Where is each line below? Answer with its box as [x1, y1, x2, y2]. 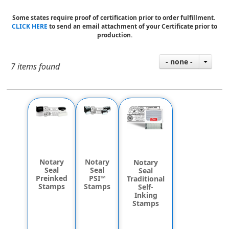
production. [97, 31, 132, 39]
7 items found [11, 61, 60, 72]
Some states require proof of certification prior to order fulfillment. [12, 13, 217, 22]
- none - [165, 57, 193, 66]
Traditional [127, 173, 165, 184]
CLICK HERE [12, 22, 49, 31]
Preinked [36, 173, 68, 184]
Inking [134, 190, 157, 200]
